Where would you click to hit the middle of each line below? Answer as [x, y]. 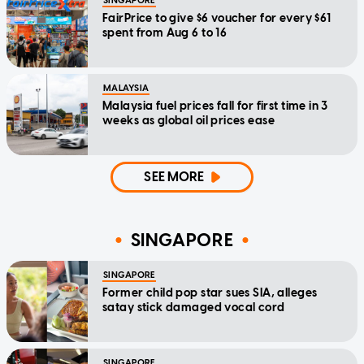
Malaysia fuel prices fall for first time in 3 [215, 106]
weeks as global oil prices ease [189, 121]
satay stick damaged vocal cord [194, 308]
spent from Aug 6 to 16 [165, 33]
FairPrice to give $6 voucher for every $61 [217, 19]
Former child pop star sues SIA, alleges [210, 293]
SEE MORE [174, 177]
